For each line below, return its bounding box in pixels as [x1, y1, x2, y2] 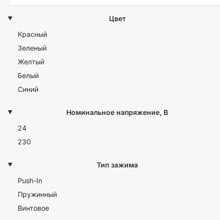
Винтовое [18, 203, 49, 212]
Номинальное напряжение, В [66, 108, 168, 116]
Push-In [18, 176, 42, 185]
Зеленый [18, 43, 47, 52]
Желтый [18, 57, 44, 66]
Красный [18, 29, 47, 38]
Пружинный [18, 190, 57, 198]
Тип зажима [96, 161, 138, 169]
